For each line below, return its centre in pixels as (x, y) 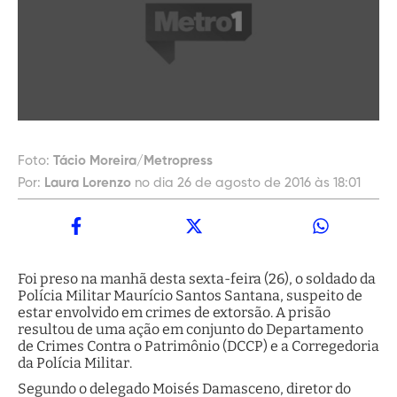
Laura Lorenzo (88, 183)
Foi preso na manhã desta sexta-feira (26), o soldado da (197, 279)
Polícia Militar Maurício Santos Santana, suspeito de (190, 296)
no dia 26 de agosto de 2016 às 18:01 (248, 183)
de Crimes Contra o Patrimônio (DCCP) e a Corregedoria (198, 346)
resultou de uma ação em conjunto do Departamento (191, 330)
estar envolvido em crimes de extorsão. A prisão (174, 313)
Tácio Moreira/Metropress (133, 161)
